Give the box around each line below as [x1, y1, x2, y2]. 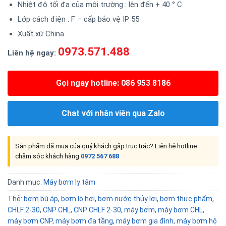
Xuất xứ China [17, 29, 64, 39]
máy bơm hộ [177, 216, 217, 225]
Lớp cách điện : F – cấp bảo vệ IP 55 [17, 15, 139, 24]
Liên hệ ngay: [8, 48, 56, 58]
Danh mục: [8, 178, 43, 186]
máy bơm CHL [158, 205, 203, 214]
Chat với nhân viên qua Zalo [61, 108, 165, 118]
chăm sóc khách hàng [15, 152, 81, 160]
